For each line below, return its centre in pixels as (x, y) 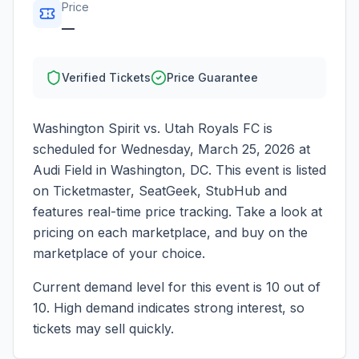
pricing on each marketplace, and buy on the (170, 232)
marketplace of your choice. (119, 253)
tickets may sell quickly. (103, 329)
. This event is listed (267, 170)
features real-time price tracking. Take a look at (177, 212)
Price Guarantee (212, 77)
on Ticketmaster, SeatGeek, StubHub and (160, 191)
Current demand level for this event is (149, 287)
